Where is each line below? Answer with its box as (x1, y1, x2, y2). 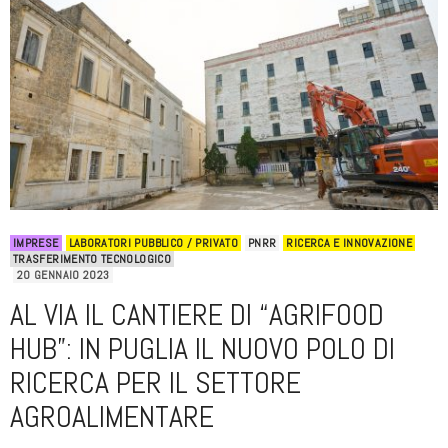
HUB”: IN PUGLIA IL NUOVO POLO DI (10, 330, 395, 369)
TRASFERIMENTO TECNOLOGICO (13, 251, 171, 268)
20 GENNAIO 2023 (17, 267, 110, 284)
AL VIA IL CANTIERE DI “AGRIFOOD (10, 296, 384, 335)
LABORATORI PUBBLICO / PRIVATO (68, 235, 238, 252)
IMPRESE (13, 235, 59, 252)
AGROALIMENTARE (10, 398, 214, 437)
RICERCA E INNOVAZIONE (286, 235, 412, 252)
